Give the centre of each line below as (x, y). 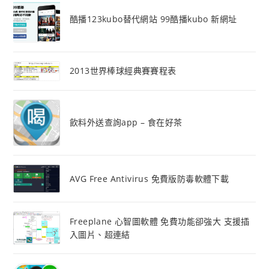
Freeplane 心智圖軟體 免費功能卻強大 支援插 (159, 221)
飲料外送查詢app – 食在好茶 (126, 122)
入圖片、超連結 (100, 234)
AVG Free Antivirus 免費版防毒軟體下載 (149, 178)
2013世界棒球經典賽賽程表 (123, 71)
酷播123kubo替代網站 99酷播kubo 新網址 (153, 19)
